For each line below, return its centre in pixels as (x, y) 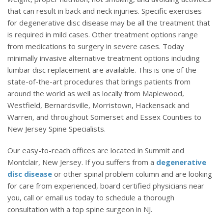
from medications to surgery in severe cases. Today (96, 46)
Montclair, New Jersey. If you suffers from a (82, 162)
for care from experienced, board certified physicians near (106, 186)
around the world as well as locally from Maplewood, (96, 94)
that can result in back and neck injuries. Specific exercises (105, 11)
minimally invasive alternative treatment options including (104, 58)
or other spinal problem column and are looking (132, 174)
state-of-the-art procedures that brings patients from (99, 82)
